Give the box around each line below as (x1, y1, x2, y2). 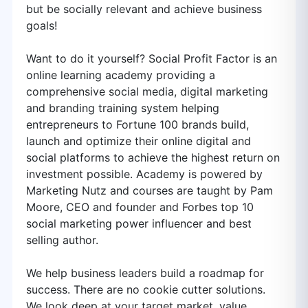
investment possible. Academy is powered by (26, 167, 263, 181)
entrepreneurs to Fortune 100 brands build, (26, 118, 249, 131)
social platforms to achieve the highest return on (26, 151, 280, 164)
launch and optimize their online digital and (26, 134, 251, 148)
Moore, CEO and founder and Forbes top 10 (26, 200, 254, 214)
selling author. (26, 233, 98, 247)
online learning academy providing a (26, 68, 215, 82)
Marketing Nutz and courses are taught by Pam (26, 184, 273, 197)
